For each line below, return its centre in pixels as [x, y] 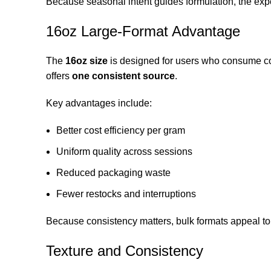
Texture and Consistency [125, 250]
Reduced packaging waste [113, 172]
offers [59, 76]
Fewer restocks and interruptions [126, 194]
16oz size [87, 60]
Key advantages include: [99, 103]
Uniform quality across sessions [124, 151]
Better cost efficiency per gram [121, 130]
